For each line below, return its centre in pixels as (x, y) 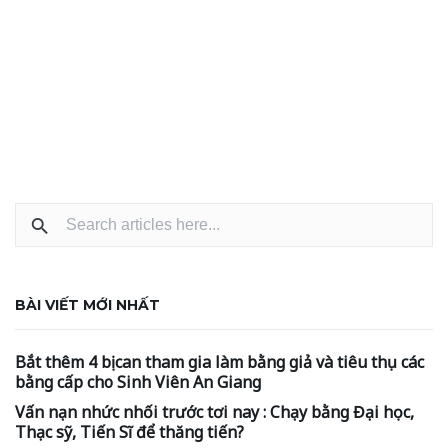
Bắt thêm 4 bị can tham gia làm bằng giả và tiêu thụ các (219, 362)
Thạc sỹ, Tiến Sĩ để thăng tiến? (129, 432)
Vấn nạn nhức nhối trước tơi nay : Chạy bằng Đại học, (214, 412)
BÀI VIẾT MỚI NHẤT (87, 305)
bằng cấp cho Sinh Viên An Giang (138, 382)
